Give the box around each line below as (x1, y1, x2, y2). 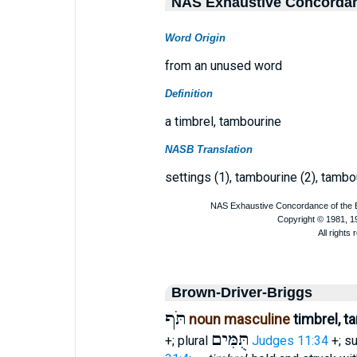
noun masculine (188, 311, 290, 328)
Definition (164, 88, 213, 100)
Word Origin (164, 32, 226, 44)
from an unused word (164, 58, 282, 73)
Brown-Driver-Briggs (171, 284, 312, 300)
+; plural (164, 333, 211, 348)
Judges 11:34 (251, 333, 328, 348)
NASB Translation (164, 143, 253, 155)
